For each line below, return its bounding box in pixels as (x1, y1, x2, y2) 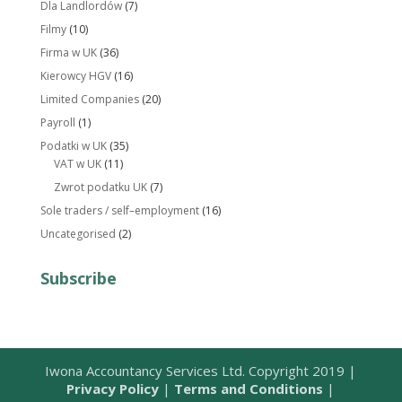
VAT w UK (53, 156, 101, 172)
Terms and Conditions (174, 380, 324, 398)
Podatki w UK (39, 138, 107, 154)
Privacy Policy (66, 380, 160, 398)
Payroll (39, 115, 75, 131)
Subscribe (39, 267, 117, 290)
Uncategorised (39, 226, 116, 242)
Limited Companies (39, 92, 139, 108)
